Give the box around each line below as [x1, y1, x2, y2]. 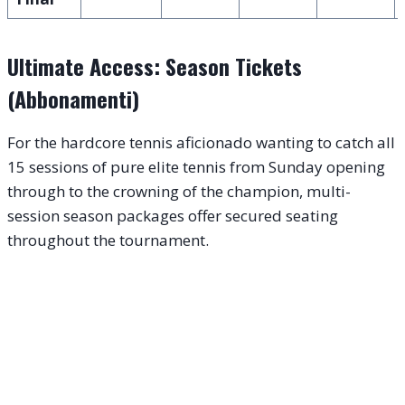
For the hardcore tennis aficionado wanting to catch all [7, 131, 395, 153]
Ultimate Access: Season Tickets [7, 49, 302, 82]
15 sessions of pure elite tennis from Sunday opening [7, 155, 385, 177]
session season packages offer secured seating [7, 204, 338, 226]
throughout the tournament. [7, 229, 209, 250]
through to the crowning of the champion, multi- [7, 180, 351, 202]
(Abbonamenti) [7, 81, 139, 115]
